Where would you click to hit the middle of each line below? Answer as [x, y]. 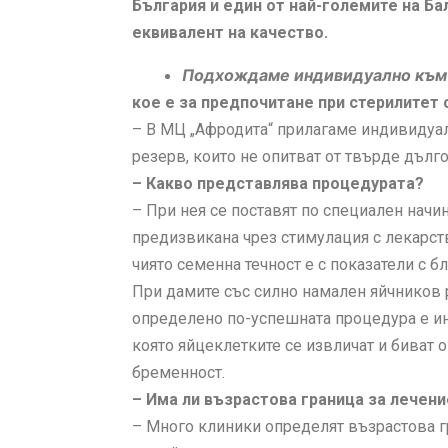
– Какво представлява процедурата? [278, 184]
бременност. [178, 373]
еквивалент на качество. [230, 33]
